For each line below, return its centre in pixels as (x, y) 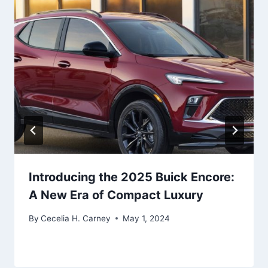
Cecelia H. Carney (76, 218)
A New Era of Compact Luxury (116, 195)
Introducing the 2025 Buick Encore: (132, 177)
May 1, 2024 (147, 218)
